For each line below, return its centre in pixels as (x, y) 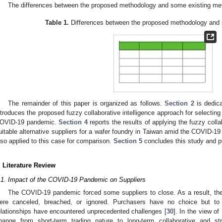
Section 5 (128, 141)
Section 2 (179, 103)
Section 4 (73, 122)
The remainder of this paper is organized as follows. (86, 103)
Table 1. (57, 22)
